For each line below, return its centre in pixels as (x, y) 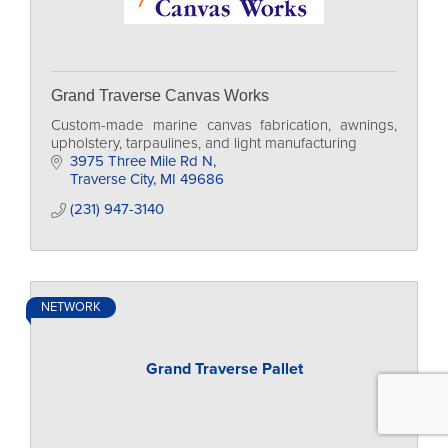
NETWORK (71, 307)
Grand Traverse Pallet (224, 369)
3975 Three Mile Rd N (141, 161)
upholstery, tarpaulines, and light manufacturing (204, 143)
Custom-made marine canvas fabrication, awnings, (224, 125)
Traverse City (111, 179)
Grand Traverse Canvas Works (160, 95)
